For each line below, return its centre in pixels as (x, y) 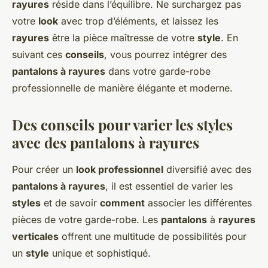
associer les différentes (198, 203)
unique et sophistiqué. (100, 253)
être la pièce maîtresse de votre (123, 38)
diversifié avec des (207, 170)
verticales (35, 237)
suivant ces (39, 55)
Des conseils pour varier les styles (122, 125)
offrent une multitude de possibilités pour (153, 237)
